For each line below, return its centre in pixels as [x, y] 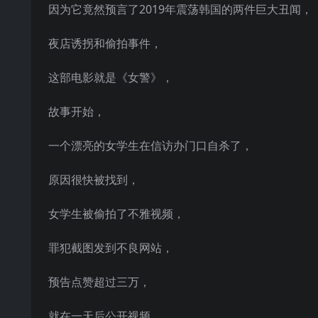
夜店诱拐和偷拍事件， [105, 43]
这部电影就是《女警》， [111, 77]
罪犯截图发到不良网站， [111, 248]
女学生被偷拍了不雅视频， [116, 214]
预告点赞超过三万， [99, 282]
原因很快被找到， [94, 180]
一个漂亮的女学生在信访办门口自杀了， [150, 146]
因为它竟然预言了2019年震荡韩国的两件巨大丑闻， [180, 9]
